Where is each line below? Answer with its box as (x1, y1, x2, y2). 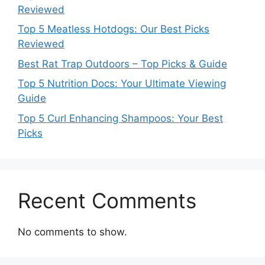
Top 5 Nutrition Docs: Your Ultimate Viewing (18, 77, 226, 90)
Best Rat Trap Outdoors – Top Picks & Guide (18, 57, 227, 70)
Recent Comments (18, 188, 196, 213)
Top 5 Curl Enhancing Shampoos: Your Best (18, 112, 223, 124)
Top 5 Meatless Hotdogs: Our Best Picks (18, 23, 209, 35)
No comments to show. (18, 225, 127, 238)
